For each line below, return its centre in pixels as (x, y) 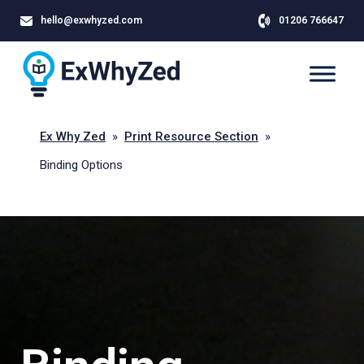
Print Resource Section (191, 136)
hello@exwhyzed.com (91, 20)
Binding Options (81, 165)
